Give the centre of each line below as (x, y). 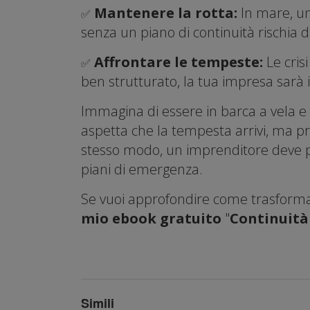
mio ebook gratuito (151, 218)
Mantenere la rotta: (167, 12)
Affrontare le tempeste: (180, 62)
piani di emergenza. (142, 169)
